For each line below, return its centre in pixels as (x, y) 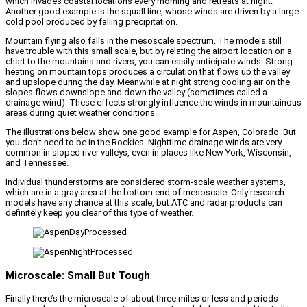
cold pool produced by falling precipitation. (91, 22)
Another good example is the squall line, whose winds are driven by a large (152, 12)
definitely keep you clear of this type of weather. (99, 213)
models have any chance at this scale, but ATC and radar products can (144, 203)
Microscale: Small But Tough (78, 275)
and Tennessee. (37, 163)
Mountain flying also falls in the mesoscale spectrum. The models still (144, 41)
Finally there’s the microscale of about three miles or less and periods (142, 298)
